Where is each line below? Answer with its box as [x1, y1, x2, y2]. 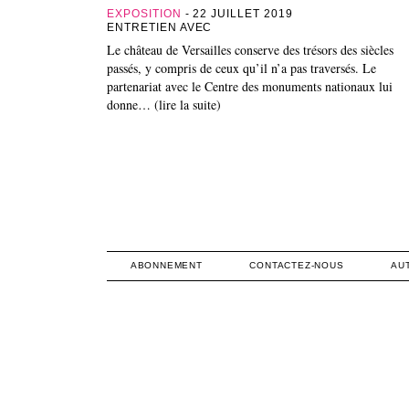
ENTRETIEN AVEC [107, 20, 216, 34]
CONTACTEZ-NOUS [249, 259, 344, 270]
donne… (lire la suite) [107, 95, 221, 113]
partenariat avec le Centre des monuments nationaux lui [107, 77, 393, 95]
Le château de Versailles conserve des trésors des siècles [107, 40, 393, 58]
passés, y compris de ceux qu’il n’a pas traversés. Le [107, 58, 376, 77]
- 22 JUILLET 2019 [181, 6, 293, 20]
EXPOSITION [107, 6, 182, 20]
